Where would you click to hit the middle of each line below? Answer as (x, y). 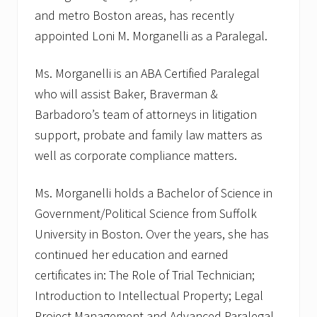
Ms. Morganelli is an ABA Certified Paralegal (147, 74)
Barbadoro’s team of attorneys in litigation (146, 115)
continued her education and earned (132, 255)
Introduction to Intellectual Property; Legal (149, 296)
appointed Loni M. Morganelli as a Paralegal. (151, 36)
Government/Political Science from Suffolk (146, 214)
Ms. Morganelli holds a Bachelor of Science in (154, 193)
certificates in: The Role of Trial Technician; (145, 275)
